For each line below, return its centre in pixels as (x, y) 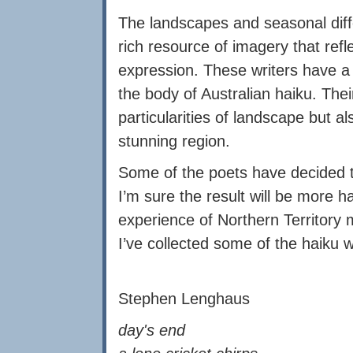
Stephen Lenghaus (184, 299)
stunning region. (174, 141)
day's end (152, 331)
